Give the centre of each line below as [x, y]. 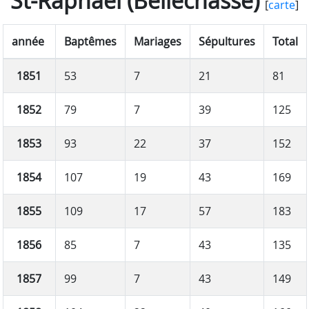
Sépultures [227, 41]
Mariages [157, 41]
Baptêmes [90, 41]
